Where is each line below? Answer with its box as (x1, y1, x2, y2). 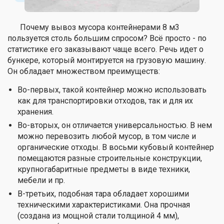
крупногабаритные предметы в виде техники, (17, 164, 190, 174)
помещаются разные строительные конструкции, (17, 153, 202, 163)
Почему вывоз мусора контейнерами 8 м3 (20, 22, 179, 32)
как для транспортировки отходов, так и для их (17, 95, 193, 105)
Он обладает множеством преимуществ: (7, 66, 160, 76)
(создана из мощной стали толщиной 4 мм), (17, 210, 179, 220)
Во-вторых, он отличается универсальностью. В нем (17, 120, 212, 130)
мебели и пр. (17, 175, 65, 185)
